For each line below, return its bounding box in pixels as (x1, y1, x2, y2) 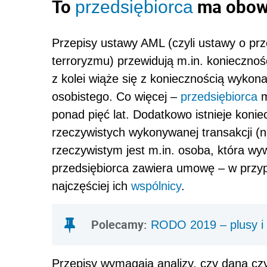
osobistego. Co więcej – (52, 90, 181, 104)
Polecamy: (91, 216, 147, 233)
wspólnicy (131, 179, 181, 193)
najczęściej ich (52, 179, 131, 193)
